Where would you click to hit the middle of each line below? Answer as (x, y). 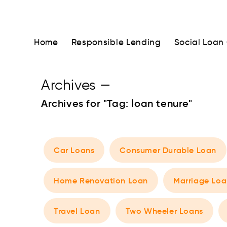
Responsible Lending (116, 42)
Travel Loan (77, 211)
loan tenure (160, 103)
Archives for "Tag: (86, 103)
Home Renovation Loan (101, 180)
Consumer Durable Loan (168, 150)
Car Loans (74, 150)
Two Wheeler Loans (164, 211)
